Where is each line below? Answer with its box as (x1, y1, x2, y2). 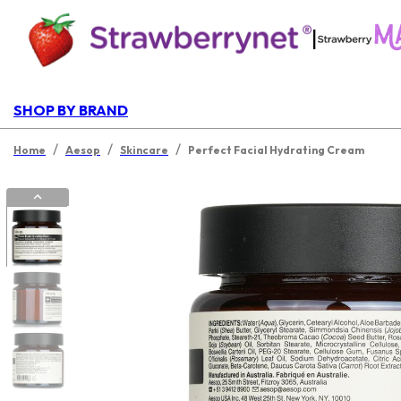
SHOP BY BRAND (13, 101, 128, 119)
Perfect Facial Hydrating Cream (188, 143, 364, 157)
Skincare (120, 143, 168, 157)
